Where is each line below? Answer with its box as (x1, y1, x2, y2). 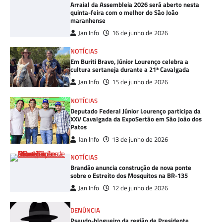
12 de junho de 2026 (112, 183, 168, 193)
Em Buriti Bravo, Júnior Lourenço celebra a (70, 56, 189, 67)
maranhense (70, 15, 106, 26)
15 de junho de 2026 (112, 77, 168, 87)
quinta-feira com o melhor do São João (70, 7, 179, 18)
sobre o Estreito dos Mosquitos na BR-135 (70, 170, 188, 180)
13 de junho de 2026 (112, 134, 168, 144)
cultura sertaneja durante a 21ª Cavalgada (70, 64, 190, 75)
